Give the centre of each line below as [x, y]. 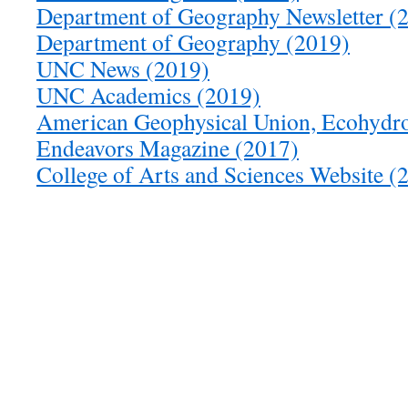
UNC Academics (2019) [148, 95]
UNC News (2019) [123, 68]
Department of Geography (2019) [193, 42]
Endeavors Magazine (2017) [168, 148]
